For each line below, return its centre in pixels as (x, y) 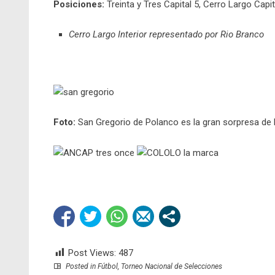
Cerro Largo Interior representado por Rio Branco (166, 34)
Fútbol (108, 267)
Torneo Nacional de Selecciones (172, 267)
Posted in (81, 267)
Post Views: (92, 253)
